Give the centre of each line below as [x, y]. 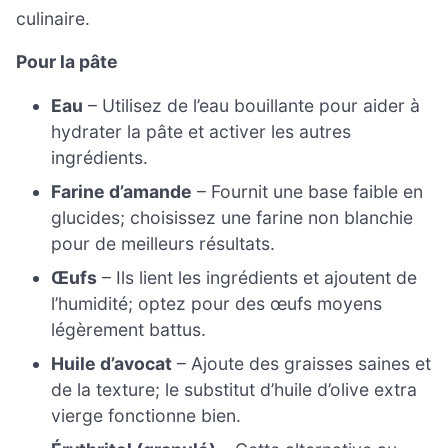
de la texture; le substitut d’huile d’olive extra [234, 389]
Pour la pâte [67, 62]
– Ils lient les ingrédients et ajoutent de [257, 277]
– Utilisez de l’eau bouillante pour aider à [252, 105]
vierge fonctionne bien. [146, 415]
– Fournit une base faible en [308, 191]
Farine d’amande [122, 191]
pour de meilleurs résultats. [163, 243]
